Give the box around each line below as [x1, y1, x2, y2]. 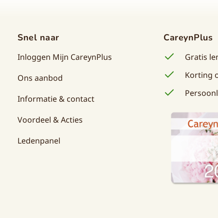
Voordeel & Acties [18, 114, 83, 125]
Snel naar [18, 31, 59, 43]
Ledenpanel [18, 135, 60, 146]
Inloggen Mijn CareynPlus [18, 51, 112, 62]
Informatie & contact [18, 93, 94, 104]
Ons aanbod [18, 72, 63, 83]
